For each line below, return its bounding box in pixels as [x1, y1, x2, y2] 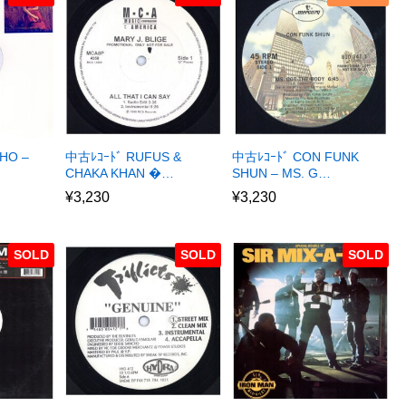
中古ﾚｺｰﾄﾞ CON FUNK [232, 150, 360, 165]
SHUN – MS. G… [232, 166, 332, 181]
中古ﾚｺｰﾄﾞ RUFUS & [64, 150, 181, 165]
